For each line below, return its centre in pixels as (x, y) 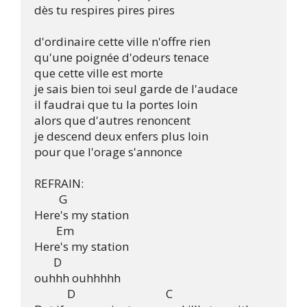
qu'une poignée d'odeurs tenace (122, 57)
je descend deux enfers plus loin (121, 136)
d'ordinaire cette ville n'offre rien (122, 41)
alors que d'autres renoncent (112, 120)
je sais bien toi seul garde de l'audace (136, 89)
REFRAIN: (59, 183)
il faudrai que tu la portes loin (116, 105)
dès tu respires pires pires (105, 10)
